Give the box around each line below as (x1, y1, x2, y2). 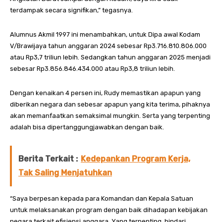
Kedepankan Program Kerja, (81, 154, 190, 164)
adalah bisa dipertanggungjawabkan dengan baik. (10, 123, 164, 131)
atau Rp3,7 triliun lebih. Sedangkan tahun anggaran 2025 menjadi (10, 54, 211, 61)
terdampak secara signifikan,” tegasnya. (10, 6, 133, 14)
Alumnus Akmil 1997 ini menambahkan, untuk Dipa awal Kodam (10, 31, 200, 39)
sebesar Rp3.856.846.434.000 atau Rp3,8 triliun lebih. (10, 65, 175, 73)
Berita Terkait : (18, 154, 78, 164)
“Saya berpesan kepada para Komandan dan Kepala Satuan (10, 195, 193, 203)
